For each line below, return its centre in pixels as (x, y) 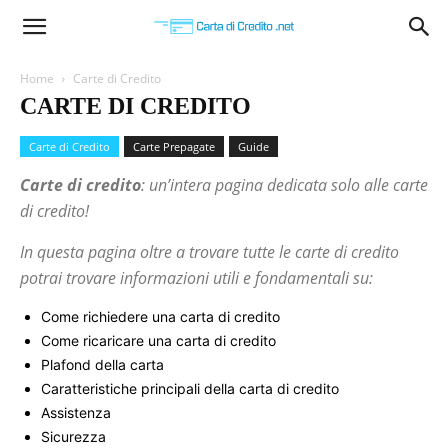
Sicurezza (73, 436)
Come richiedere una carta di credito (160, 316)
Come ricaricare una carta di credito (158, 340)
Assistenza (76, 412)
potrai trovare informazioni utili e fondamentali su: (196, 278)
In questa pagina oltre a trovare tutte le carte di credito (209, 252)
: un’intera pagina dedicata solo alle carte (284, 185)
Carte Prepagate (174, 146)
